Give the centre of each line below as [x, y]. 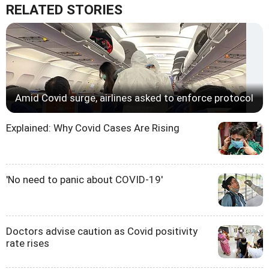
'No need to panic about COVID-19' [84, 179]
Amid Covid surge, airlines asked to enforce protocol [134, 98]
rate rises [28, 243]
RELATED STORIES [64, 10]
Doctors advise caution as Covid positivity [102, 231]
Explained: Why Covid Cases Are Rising [93, 128]
